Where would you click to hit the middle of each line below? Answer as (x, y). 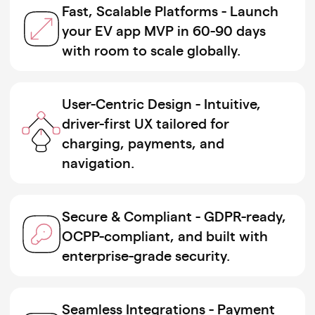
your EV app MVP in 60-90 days (164, 30)
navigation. (98, 162)
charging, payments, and (143, 143)
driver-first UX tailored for (146, 123)
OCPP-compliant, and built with (165, 236)
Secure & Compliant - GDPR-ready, (174, 216)
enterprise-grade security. (146, 255)
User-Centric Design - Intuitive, (162, 103)
